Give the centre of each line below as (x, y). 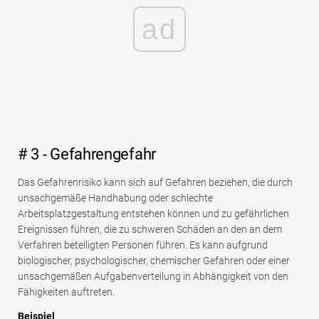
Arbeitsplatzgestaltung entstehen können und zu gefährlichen (153, 214)
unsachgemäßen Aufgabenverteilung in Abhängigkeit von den (153, 277)
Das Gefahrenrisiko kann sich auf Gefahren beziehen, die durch (155, 183)
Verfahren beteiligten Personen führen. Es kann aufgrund (143, 245)
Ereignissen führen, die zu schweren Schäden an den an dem (150, 230)
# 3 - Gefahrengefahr (87, 155)
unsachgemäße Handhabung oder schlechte (115, 198)
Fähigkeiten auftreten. (66, 292)
